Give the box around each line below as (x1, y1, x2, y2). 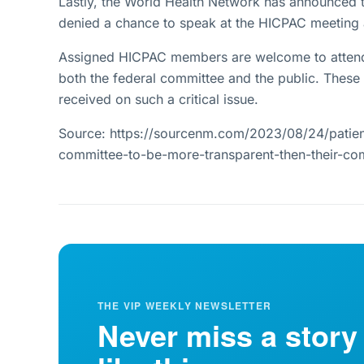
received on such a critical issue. (58, 91, 258, 107)
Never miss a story (97, 314, 357, 356)
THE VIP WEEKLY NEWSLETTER (97, 298, 271, 313)
